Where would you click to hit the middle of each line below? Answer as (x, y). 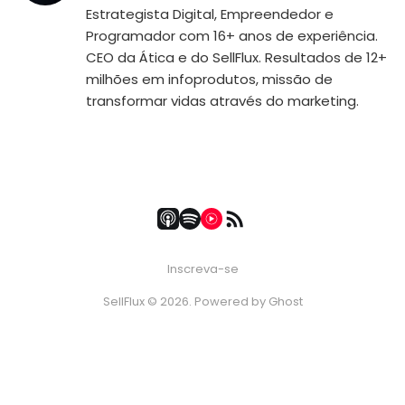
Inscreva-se (202, 269)
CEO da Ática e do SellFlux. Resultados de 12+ (236, 57)
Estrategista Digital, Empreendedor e (210, 14)
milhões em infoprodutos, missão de (209, 79)
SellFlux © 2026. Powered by (185, 301)
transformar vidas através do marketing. (222, 100)
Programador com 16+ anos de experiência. (232, 35)
